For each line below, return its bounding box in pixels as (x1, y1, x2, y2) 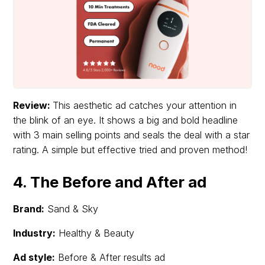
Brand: (13, 203, 45, 215)
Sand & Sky (44, 203, 99, 215)
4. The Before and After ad (13, 173, 207, 192)
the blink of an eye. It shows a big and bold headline (13, 114, 238, 127)
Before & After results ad (55, 251, 166, 264)
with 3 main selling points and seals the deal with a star (13, 129, 250, 141)
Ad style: (13, 251, 56, 264)
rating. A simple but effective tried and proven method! (13, 144, 248, 156)
